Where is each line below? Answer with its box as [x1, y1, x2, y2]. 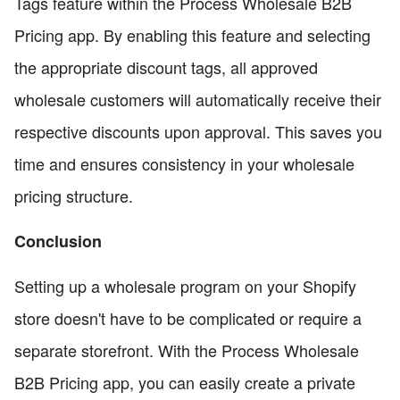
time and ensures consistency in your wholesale [14, 152, 354, 176]
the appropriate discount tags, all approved [14, 55, 318, 79]
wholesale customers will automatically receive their [14, 87, 381, 112]
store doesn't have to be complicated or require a [14, 306, 362, 330]
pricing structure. [14, 184, 133, 208]
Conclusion [14, 229, 102, 254]
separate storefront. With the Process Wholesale [14, 338, 359, 362]
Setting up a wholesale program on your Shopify [14, 274, 356, 298]
